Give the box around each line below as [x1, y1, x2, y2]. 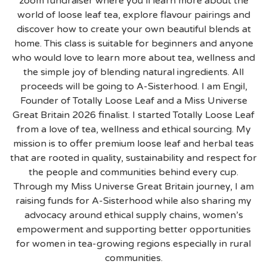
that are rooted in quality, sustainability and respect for [10, 152, 257, 164]
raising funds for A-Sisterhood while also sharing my [15, 195, 252, 207]
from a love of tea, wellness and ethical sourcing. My [16, 123, 251, 136]
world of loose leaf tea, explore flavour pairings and [17, 9, 250, 21]
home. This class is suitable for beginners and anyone [14, 38, 253, 50]
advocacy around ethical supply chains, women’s [24, 209, 243, 222]
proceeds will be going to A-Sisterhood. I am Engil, [20, 80, 247, 93]
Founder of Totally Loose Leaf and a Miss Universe [20, 95, 247, 107]
